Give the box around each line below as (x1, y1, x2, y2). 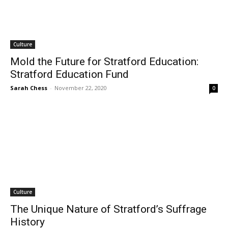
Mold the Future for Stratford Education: (10, 55, 198, 68)
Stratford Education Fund (10, 68, 129, 80)
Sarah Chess (10, 84, 47, 92)
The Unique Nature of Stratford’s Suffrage (10, 203, 207, 215)
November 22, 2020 (54, 84, 107, 92)
